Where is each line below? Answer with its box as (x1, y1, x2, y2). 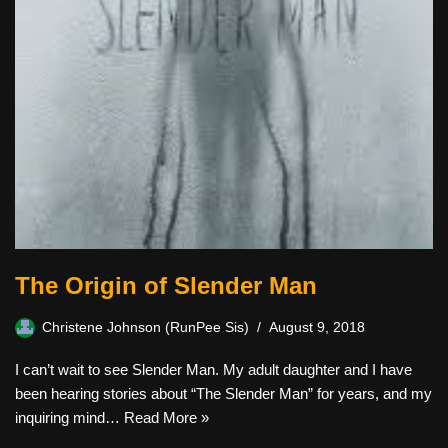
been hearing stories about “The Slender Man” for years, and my (15, 385, 432, 403)
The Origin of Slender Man (15, 272, 317, 300)
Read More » (124, 409, 209, 427)
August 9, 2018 (269, 320, 365, 336)
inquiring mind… (15, 409, 124, 427)
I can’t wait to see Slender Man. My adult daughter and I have (15, 361, 412, 379)
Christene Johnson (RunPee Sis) (42, 320, 249, 336)
